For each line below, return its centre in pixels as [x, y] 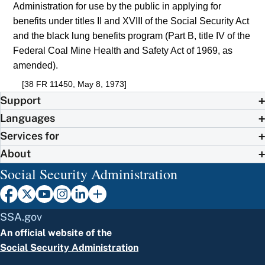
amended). [36, 66]
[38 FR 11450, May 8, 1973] [74, 84]
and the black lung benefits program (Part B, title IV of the [132, 36]
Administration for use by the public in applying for [117, 7]
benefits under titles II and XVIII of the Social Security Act [131, 21]
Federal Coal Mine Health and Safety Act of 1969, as [123, 51]
